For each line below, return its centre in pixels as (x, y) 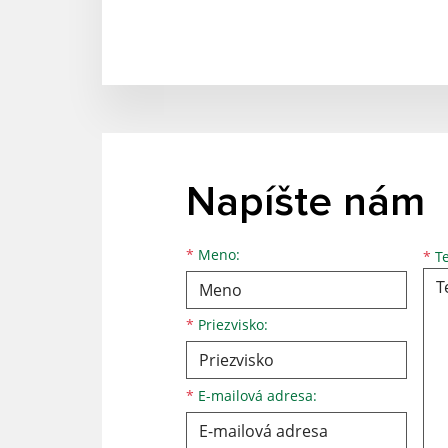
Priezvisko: (231, 325)
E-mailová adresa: (255, 395)
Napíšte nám (305, 202)
